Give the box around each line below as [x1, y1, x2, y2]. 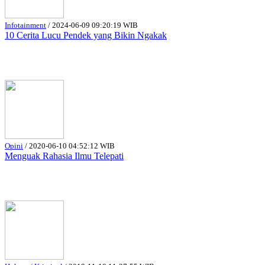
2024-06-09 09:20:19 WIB [52, 20, 138, 30]
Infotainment [5, 20, 46, 30]
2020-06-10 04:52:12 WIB [29, 141, 115, 150]
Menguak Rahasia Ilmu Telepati [5, 150, 124, 161]
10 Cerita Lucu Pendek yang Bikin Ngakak [5, 30, 167, 40]
